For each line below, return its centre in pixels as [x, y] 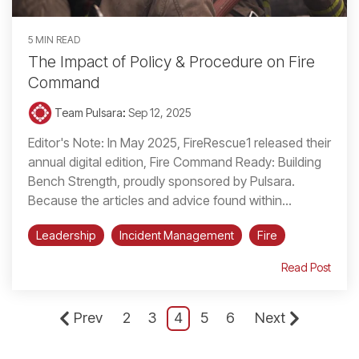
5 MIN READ [54, 40]
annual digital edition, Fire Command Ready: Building [175, 162]
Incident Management [177, 236]
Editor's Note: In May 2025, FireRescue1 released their [179, 143]
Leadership [66, 236]
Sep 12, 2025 [160, 113]
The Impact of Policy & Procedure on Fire [171, 62]
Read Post [306, 268]
